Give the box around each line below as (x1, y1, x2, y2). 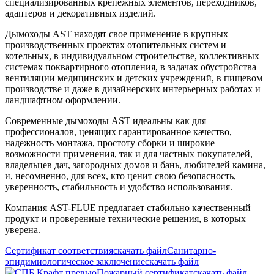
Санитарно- (167, 245, 216, 256)
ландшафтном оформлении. (5, 94, 120, 105)
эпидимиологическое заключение (5, 256, 145, 267)
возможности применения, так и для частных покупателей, (5, 148, 253, 159)
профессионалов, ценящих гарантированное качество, (5, 126, 232, 137)
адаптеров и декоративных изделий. (5, 7, 156, 18)
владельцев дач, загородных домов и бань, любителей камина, (5, 159, 265, 170)
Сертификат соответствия (5, 245, 113, 256)
